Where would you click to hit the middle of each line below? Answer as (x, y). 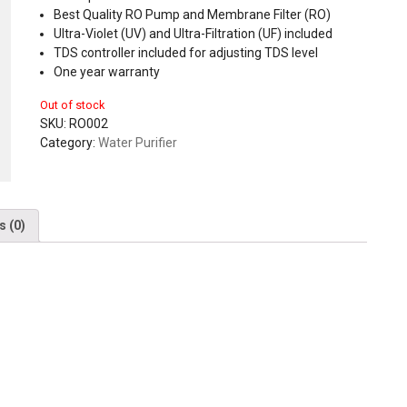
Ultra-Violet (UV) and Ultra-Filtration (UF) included (193, 33)
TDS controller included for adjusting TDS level (186, 52)
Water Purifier (138, 142)
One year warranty (107, 71)
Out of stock (72, 104)
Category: (69, 142)
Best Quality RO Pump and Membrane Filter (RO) (192, 14)
